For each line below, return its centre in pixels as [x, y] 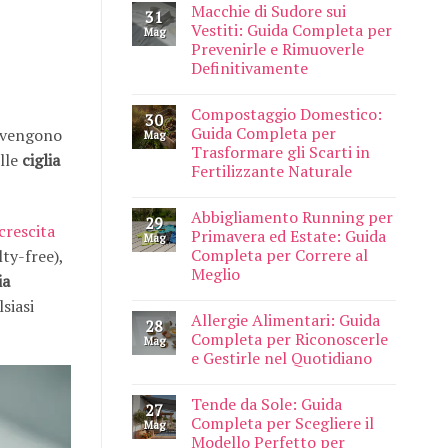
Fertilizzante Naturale [271, 171]
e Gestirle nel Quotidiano [281, 358]
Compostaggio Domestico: [286, 114]
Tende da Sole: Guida [266, 404]
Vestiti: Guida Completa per [291, 30]
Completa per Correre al [279, 255]
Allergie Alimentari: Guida [285, 320]
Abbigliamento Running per [292, 217]
